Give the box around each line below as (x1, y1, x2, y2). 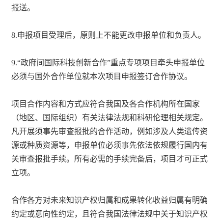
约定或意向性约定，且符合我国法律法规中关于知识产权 (11, 209, 208, 218)
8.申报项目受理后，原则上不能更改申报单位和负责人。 (11, 30, 206, 39)
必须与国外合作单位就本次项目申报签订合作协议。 (11, 72, 192, 81)
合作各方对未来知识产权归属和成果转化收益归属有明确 (11, 195, 208, 204)
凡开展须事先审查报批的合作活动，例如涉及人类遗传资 (11, 127, 208, 136)
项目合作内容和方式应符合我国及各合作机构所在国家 (11, 99, 200, 108)
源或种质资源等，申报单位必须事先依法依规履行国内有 (11, 140, 208, 149)
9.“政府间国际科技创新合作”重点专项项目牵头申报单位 (11, 58, 205, 67)
